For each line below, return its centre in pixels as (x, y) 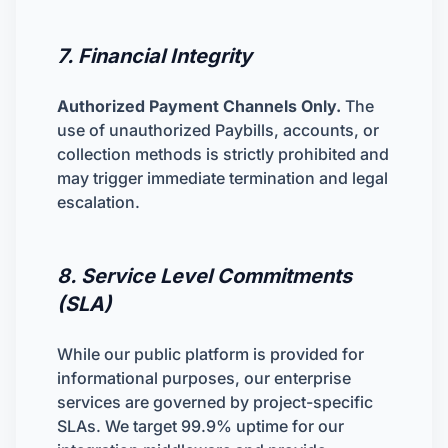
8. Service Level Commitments (204, 276)
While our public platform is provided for (210, 354)
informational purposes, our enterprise (204, 378)
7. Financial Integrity (154, 56)
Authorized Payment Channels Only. (199, 106)
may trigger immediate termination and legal (222, 178)
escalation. (98, 202)
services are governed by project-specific (215, 402)
